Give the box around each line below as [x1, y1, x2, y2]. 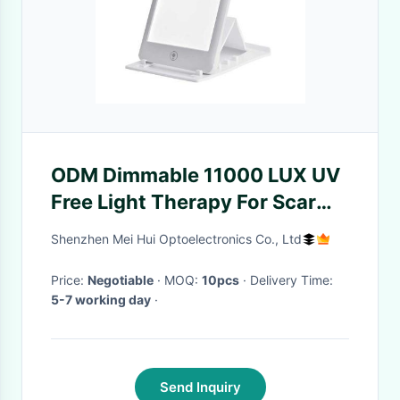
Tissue [51, 217, 115, 240]
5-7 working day [51, 292, 151, 307]
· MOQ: [164, 272, 202, 287]
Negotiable [87, 272, 154, 287]
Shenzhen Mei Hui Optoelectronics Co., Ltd [51, 231, 302, 246]
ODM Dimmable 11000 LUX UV [51, 163, 340, 187]
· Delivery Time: [250, 272, 333, 287]
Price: [51, 272, 87, 287]
